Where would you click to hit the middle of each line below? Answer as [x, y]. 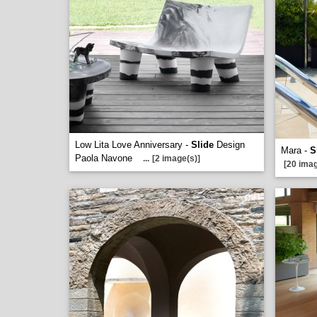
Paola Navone [105, 158]
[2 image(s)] [176, 158]
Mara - [295, 150]
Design [229, 145]
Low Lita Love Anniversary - [133, 145]
